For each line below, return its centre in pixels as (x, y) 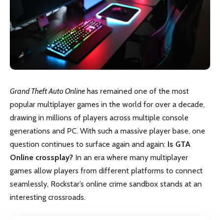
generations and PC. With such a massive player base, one (108, 131)
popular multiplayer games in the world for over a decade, (107, 104)
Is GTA (179, 144)
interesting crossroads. (48, 197)
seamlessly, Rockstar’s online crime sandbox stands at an (106, 184)
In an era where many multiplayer (131, 157)
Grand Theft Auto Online (47, 91)
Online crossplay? (41, 157)
